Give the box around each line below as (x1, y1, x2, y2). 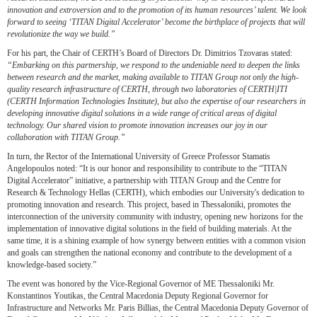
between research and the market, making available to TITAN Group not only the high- (7, 72, 299, 83)
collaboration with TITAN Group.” (7, 132, 125, 143)
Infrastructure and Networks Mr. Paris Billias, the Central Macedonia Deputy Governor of (7, 303, 309, 313)
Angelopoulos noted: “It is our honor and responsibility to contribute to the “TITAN (7, 163, 287, 174)
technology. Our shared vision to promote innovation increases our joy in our (7, 120, 267, 131)
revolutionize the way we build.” (7, 29, 115, 40)
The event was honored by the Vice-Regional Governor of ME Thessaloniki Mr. (7, 279, 275, 289)
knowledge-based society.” (7, 260, 96, 270)
